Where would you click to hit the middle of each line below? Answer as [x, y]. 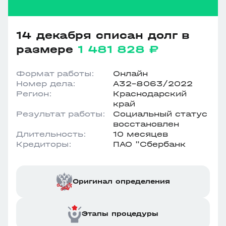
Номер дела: [46, 83]
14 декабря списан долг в [103, 35]
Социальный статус [160, 114]
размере [47, 49]
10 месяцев [140, 134]
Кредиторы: [44, 144]
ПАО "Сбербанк [149, 144]
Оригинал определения [121, 181]
